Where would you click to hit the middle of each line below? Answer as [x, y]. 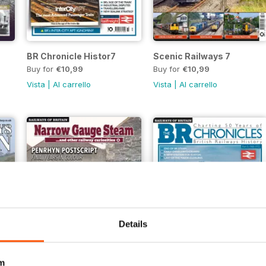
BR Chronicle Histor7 [71, 56]
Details [133, 224]
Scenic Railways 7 [191, 56]
